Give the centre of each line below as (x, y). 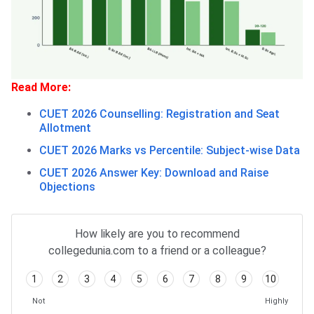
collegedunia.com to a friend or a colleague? (157, 251)
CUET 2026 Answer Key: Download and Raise (154, 173)
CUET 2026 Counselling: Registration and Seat (159, 114)
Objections (67, 187)
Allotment (65, 128)
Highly (277, 301)
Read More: (41, 88)
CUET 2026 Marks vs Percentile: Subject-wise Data (170, 151)
